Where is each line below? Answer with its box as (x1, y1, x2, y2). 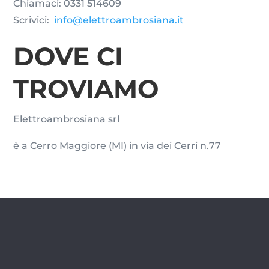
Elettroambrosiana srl (13, 113, 120, 125)
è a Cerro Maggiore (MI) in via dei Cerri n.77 (13, 139, 222, 151)
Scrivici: (13, 14, 55, 26)
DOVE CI (13, 40, 124, 72)
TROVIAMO (13, 73, 159, 104)
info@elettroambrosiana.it (54, 14, 184, 26)
